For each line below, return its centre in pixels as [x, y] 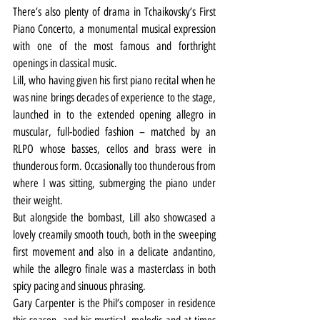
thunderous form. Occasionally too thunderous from [114, 166]
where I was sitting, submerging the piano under [114, 184]
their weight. [38, 201]
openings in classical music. [65, 64]
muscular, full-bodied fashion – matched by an [114, 132]
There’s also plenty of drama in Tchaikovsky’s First [114, 12]
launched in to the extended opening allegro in [114, 115]
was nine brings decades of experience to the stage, [114, 98]
